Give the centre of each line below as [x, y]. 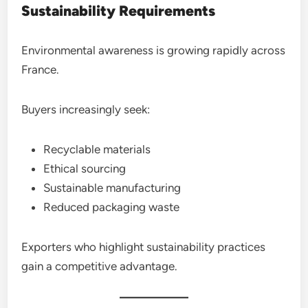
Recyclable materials [97, 149]
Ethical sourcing [85, 168]
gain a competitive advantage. [100, 266]
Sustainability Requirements [119, 11]
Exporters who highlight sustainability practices [144, 247]
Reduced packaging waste [112, 207]
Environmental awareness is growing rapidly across [154, 50]
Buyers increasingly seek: [86, 109]
